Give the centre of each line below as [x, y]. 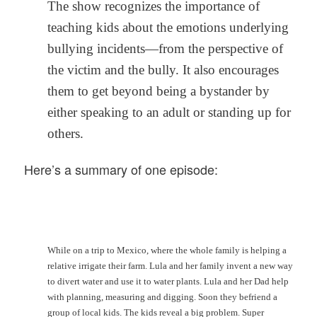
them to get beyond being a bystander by [158, 91]
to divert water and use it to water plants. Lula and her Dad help [168, 281]
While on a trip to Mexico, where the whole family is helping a [167, 250]
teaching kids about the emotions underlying [168, 28]
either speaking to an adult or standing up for [169, 113]
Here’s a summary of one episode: [121, 169]
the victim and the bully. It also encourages [163, 70]
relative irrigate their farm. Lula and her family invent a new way [170, 265]
